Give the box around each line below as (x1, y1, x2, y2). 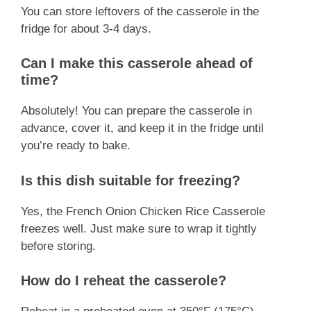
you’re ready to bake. (21, 139, 131, 153)
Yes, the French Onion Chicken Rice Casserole (21, 204, 265, 218)
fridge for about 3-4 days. (21, 22, 151, 35)
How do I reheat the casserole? (21, 273, 226, 289)
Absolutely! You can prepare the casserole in (21, 104, 252, 118)
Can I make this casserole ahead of (21, 56, 253, 72)
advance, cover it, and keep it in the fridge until (21, 121, 264, 135)
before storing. (21, 239, 96, 253)
